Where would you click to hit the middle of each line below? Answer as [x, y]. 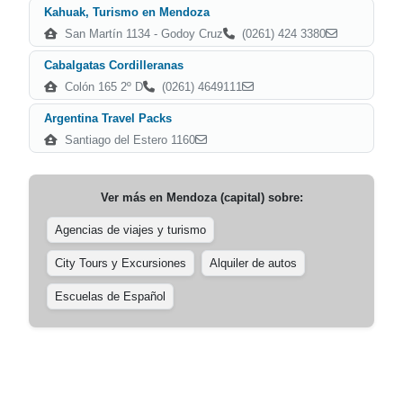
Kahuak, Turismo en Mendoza [127, 12]
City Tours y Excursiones [121, 263]
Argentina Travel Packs [108, 118]
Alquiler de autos [253, 263]
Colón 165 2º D [102, 87]
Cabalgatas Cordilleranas [114, 65]
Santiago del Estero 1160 [128, 140]
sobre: [283, 197]
